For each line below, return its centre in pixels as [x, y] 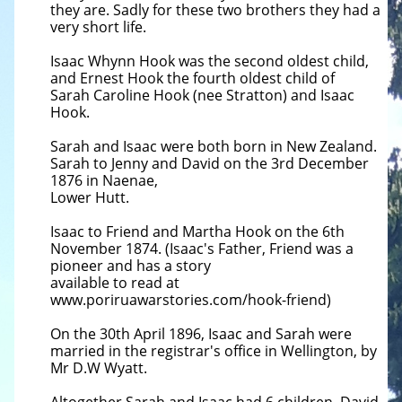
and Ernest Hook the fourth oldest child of [192, 78]
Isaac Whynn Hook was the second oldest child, [210, 61]
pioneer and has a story [131, 266]
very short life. [98, 27]
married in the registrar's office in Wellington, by [214, 351]
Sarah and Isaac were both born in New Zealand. [214, 146]
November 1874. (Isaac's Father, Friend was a [202, 249]
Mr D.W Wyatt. [99, 368]
